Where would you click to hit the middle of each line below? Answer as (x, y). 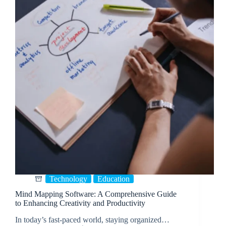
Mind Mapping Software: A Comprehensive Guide (96, 194)
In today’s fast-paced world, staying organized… (92, 220)
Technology (68, 179)
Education (114, 179)
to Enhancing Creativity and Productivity (80, 203)
